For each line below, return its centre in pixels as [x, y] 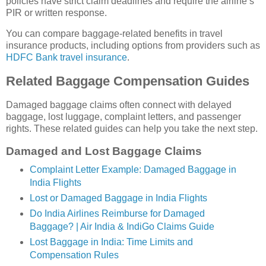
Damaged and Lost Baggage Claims [104, 151]
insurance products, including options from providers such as [133, 46]
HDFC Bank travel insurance [66, 58]
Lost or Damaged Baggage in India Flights [118, 198]
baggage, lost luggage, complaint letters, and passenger [123, 117]
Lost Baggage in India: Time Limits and [111, 242]
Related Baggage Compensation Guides [128, 81]
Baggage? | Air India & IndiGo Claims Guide [122, 226]
